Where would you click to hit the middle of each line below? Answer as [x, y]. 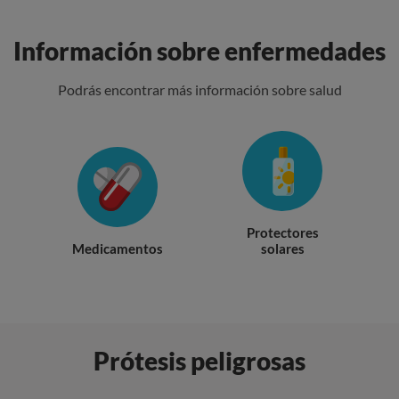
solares [282, 248]
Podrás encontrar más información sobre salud [199, 90]
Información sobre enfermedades [199, 51]
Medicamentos [118, 248]
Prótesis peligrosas [199, 361]
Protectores [282, 232]
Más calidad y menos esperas [199, 361]
